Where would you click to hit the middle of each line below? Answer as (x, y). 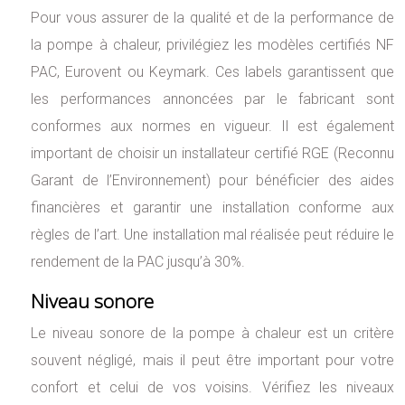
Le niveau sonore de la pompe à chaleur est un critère (212, 334)
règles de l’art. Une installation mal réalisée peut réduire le (212, 235)
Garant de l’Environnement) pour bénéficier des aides (212, 181)
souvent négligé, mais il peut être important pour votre (212, 361)
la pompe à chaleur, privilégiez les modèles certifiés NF (212, 45)
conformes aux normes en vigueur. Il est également (212, 127)
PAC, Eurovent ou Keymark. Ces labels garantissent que (212, 72)
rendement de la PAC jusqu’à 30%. (138, 262)
